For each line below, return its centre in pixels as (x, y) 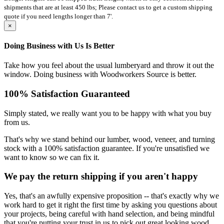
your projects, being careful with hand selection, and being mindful (109, 214)
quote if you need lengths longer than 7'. (58, 16)
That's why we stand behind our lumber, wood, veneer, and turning (109, 139)
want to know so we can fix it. (52, 157)
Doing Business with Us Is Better (59, 45)
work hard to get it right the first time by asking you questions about (110, 205)
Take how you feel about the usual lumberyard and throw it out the (109, 65)
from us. (17, 122)
